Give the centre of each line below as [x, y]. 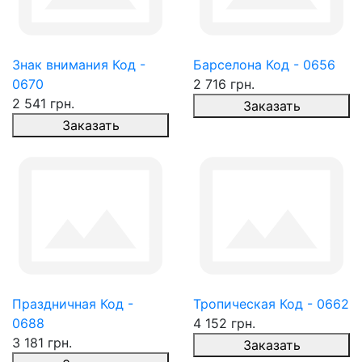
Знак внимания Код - [79, 65]
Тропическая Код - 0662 [271, 304]
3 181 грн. [42, 343]
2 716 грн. [224, 84]
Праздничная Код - [73, 304]
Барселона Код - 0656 [264, 65]
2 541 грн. [43, 103]
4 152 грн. [224, 323]
